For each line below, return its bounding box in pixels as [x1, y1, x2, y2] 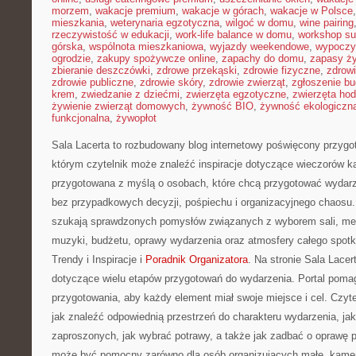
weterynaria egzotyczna [110, 17, 219, 29]
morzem [52, 5, 89, 17]
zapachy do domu [222, 52, 304, 64]
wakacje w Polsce [270, 5, 353, 17]
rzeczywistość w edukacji [52, 29, 169, 41]
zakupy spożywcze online [97, 52, 215, 64]
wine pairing [300, 17, 354, 29]
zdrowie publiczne [52, 76, 133, 88]
